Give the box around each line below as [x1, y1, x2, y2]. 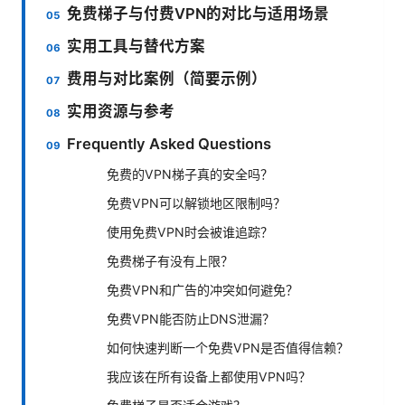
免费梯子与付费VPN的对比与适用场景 [67, 4, 330, 23]
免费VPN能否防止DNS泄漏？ [107, 310, 275, 326]
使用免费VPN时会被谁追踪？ [107, 223, 273, 240]
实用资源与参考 [67, 101, 175, 120]
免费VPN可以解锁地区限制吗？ [107, 194, 286, 211]
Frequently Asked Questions [67, 134, 272, 153]
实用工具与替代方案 [67, 36, 206, 55]
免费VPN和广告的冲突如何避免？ [107, 281, 298, 297]
